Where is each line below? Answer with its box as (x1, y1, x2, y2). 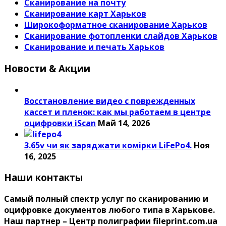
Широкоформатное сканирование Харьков (24, 19, 207, 31)
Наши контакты (4, 171, 83, 184)
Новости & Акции (4, 62, 90, 75)
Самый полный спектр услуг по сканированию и (4, 193, 208, 205)
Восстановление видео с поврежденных (24, 95, 195, 106)
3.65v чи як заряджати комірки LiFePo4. (24, 139, 192, 151)
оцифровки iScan (24, 117, 96, 129)
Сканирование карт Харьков (24, 8, 146, 20)
